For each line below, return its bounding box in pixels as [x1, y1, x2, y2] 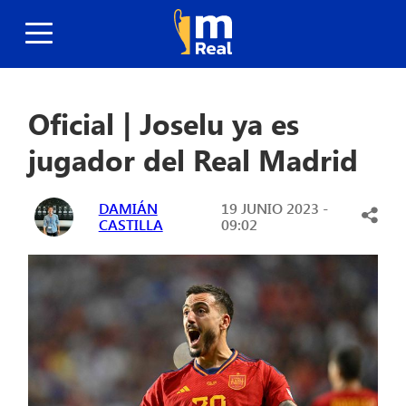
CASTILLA [98, 215, 163, 235]
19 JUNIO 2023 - [220, 198, 328, 218]
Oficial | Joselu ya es [28, 103, 300, 143]
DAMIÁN [98, 198, 158, 218]
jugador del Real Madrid [28, 140, 359, 179]
